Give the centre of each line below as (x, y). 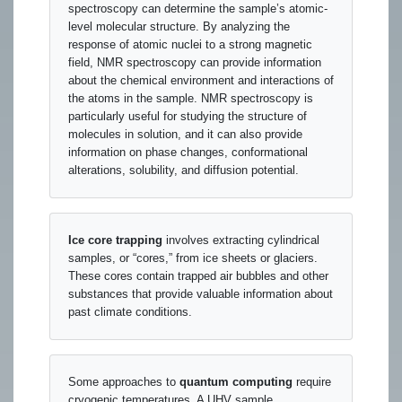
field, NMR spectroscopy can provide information (195, 63)
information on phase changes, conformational (188, 153)
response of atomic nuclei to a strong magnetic (190, 45)
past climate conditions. (130, 312)
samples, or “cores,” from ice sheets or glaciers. (193, 258)
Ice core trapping (115, 240)
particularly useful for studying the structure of (188, 117)
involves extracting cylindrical (241, 240)
